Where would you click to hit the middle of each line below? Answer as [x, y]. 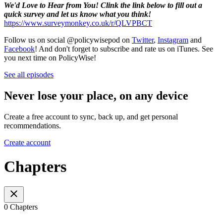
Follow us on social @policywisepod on [68, 40]
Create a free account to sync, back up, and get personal [91, 116]
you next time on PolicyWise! [50, 57]
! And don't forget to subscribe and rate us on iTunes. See [124, 49]
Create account [27, 142]
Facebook [19, 49]
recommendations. [32, 125]
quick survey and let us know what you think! [78, 14]
